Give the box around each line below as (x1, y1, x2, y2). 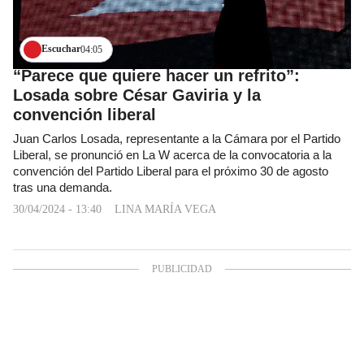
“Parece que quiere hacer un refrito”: (13, 66, 300, 84)
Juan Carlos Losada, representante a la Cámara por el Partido (13, 132, 340, 145)
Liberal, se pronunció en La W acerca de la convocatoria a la (13, 148, 331, 162)
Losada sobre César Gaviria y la (13, 85, 261, 104)
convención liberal (13, 105, 156, 123)
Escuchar (41, 43, 80, 54)
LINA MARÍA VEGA (115, 202, 216, 215)
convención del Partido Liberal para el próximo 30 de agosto (13, 164, 328, 178)
